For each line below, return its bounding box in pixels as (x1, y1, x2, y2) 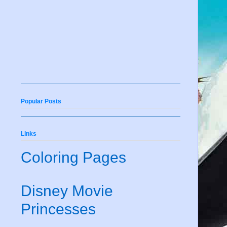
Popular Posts (21, 97, 61, 105)
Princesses (21, 200, 96, 217)
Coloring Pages (21, 148, 126, 166)
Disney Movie (21, 182, 113, 199)
